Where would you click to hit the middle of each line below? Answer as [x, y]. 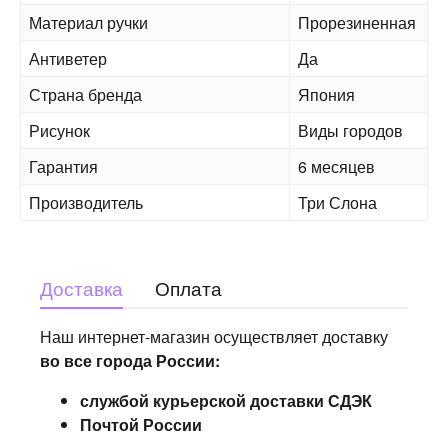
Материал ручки [88, 22]
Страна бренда [85, 94]
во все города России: [130, 360]
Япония [326, 94]
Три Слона [337, 202]
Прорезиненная [357, 22]
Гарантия [63, 166]
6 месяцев [336, 166]
